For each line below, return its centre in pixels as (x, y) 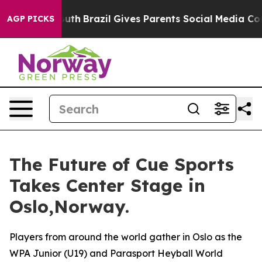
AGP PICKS (31, 19)
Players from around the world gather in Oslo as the (126, 237)
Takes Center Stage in (107, 185)
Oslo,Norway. (69, 206)
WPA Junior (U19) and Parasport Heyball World (116, 253)
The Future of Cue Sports (122, 164)
